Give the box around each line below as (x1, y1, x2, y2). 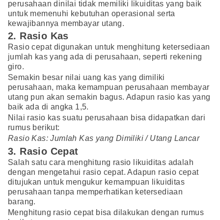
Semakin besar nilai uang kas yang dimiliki (8, 73, 165, 82)
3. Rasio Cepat (8, 145, 79, 157)
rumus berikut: (8, 123, 60, 132)
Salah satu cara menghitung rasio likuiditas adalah (8, 158, 193, 166)
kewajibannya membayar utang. (8, 19, 125, 28)
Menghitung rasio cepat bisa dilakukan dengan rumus (8, 208, 204, 217)
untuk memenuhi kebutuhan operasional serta (8, 9, 175, 18)
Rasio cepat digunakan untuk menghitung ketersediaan (8, 43, 210, 52)
